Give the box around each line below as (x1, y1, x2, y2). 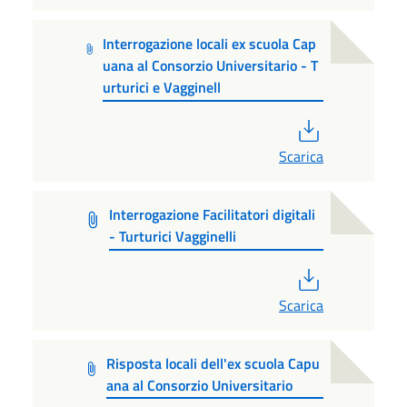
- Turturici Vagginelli (109, 225, 237, 248)
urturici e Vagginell (102, 76, 221, 99)
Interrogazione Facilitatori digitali (109, 203, 316, 226)
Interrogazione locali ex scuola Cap (102, 33, 316, 55)
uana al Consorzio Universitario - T (102, 55, 318, 77)
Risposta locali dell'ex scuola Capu (106, 352, 321, 374)
